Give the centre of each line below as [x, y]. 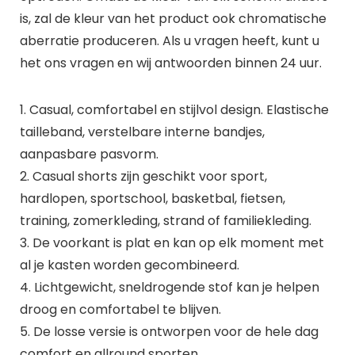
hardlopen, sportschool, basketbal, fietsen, [152, 198]
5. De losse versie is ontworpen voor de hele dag [169, 331]
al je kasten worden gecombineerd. [129, 265]
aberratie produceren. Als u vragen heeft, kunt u [169, 40]
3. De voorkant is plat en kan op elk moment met [172, 242]
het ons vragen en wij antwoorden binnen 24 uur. [170, 63]
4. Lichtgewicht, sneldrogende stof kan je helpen [169, 287]
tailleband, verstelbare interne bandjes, [142, 132]
